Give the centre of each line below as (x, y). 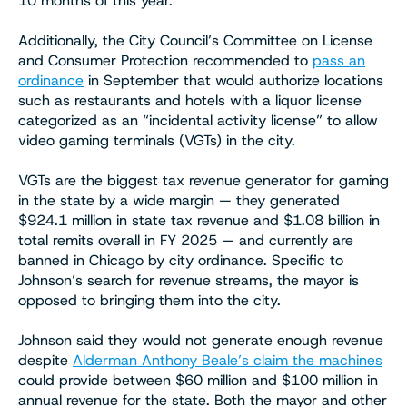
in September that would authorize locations (233, 80)
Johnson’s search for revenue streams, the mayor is (189, 280)
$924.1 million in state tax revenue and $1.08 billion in (199, 220)
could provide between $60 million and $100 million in (198, 380)
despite (45, 360)
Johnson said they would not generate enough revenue (201, 340)
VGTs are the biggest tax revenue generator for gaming (203, 180)
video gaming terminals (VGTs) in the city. (157, 140)
